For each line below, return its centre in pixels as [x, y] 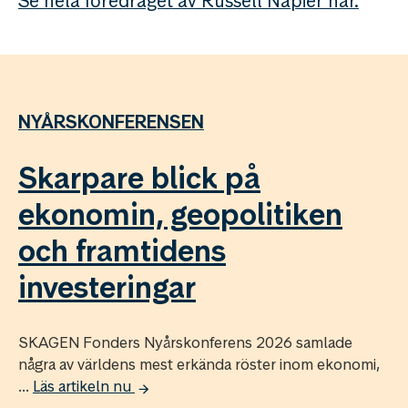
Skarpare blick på [139, 178]
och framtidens [122, 251]
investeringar [107, 288]
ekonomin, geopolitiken [180, 215]
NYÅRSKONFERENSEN [111, 122]
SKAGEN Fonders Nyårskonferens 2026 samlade [185, 343]
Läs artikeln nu [84, 387]
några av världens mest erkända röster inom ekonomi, [199, 365]
